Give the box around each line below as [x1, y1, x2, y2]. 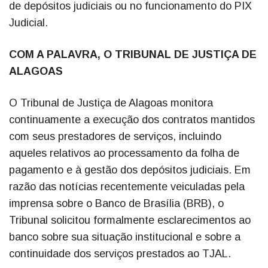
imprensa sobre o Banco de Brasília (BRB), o [9, 197, 224, 210]
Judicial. [9, 17, 48, 29]
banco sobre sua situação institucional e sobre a [9, 231, 240, 243]
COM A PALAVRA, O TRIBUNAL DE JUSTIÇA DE [9, 48, 257, 61]
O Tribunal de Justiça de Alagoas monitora [9, 97, 213, 109]
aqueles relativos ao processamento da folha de [9, 147, 239, 160]
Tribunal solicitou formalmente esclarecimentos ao [9, 214, 251, 227]
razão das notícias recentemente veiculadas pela [9, 181, 245, 193]
